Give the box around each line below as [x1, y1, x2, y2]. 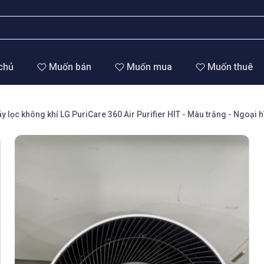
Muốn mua [126, 61, 172, 72]
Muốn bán [48, 61, 91, 72]
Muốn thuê [207, 61, 253, 72]
